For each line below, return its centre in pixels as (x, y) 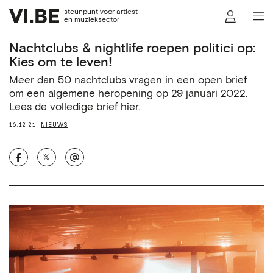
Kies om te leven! (61, 62)
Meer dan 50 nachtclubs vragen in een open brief (128, 81)
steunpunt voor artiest (101, 12)
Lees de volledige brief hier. (75, 108)
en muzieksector (91, 20)
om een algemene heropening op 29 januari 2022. (129, 94)
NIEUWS (54, 125)
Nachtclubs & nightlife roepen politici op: (133, 48)
